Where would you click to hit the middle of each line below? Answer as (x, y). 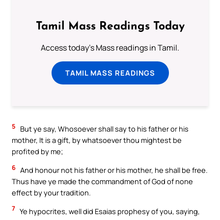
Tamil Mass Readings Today (110, 27)
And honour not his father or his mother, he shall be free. (113, 170)
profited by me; (37, 151)
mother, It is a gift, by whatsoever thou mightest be (97, 140)
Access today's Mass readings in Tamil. (110, 47)
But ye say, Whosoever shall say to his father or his (104, 129)
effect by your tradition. (51, 193)
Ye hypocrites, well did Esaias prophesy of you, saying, (109, 211)
